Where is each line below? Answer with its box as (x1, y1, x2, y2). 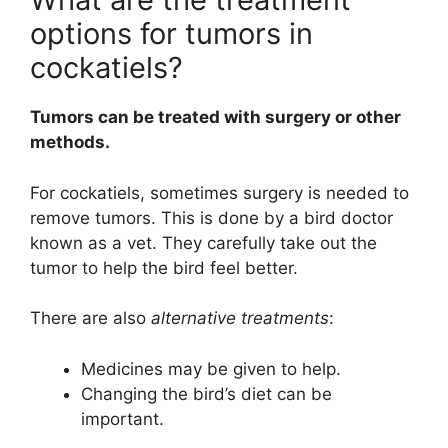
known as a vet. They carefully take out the (30, 232, 377, 253)
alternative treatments (151, 308, 329, 329)
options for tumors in (30, 16, 313, 52)
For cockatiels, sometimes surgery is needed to (30, 182, 409, 203)
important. (81, 408, 164, 429)
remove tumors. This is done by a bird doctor (30, 207, 393, 228)
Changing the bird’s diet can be (81, 383, 332, 404)
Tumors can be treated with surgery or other (30, 107, 401, 128)
